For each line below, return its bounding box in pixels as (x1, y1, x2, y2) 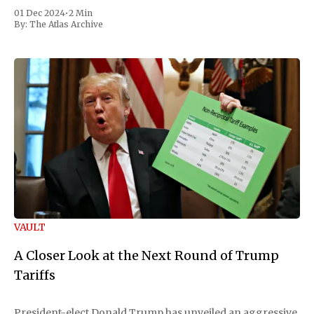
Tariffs (14, 267, 55, 284)
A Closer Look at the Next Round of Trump (14, 247, 279, 264)
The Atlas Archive (29, 18, 103, 29)
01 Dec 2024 (14, 7, 65, 18)
